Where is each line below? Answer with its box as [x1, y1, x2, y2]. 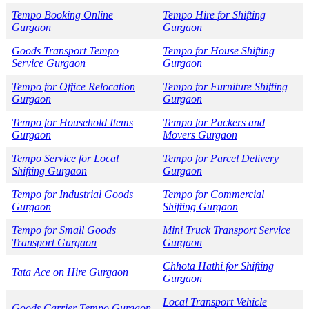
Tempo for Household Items [12, 116, 133, 128]
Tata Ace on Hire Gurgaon [12, 266, 128, 278]
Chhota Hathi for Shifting [163, 259, 274, 272]
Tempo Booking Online [12, 8, 113, 21]
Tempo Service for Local [12, 152, 119, 164]
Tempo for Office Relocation [12, 80, 135, 92]
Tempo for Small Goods [12, 223, 116, 236]
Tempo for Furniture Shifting [163, 80, 288, 92]
